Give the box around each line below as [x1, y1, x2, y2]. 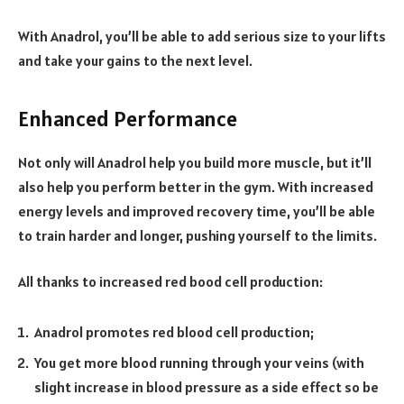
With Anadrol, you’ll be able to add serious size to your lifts [18, 27, 386, 46]
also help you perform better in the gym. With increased [18, 177, 373, 196]
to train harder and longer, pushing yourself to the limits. [18, 225, 377, 244]
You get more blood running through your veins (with [34, 353, 364, 372]
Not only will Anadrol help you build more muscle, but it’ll [18, 152, 372, 171]
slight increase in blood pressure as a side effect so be [34, 377, 379, 396]
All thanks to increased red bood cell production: [18, 272, 323, 291]
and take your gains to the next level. [18, 51, 252, 70]
